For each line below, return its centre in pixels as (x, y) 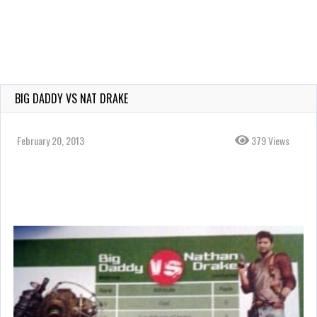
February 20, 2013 (51, 140)
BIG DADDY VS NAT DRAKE (71, 98)
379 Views (269, 140)
